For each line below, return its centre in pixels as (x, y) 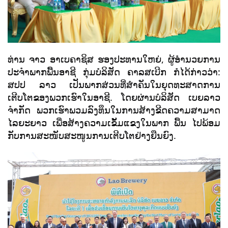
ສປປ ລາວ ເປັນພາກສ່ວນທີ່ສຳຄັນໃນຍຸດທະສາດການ (114, 84)
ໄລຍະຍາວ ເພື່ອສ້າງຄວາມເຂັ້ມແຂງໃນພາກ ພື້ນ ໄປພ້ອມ (114, 122)
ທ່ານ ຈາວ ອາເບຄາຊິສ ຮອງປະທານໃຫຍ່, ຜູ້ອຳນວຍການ (114, 59)
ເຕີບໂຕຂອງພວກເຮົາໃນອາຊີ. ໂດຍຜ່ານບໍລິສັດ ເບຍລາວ (114, 97)
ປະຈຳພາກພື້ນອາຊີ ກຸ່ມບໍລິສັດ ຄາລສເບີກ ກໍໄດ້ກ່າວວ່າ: (114, 72)
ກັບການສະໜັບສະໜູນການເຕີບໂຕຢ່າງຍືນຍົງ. (92, 135)
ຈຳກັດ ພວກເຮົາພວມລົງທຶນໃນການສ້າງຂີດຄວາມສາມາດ (114, 110)
